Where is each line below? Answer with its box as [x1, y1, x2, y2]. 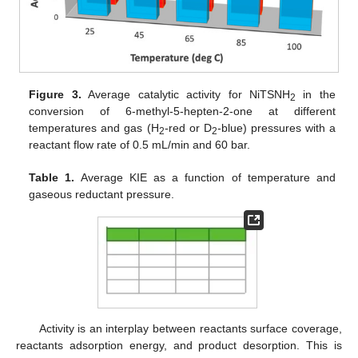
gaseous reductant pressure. [29, 187, 175, 201]
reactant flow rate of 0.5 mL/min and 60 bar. [29, 137, 251, 151]
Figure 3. [29, 87, 82, 101]
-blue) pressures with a [217, 121, 336, 134]
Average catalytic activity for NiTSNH [81, 87, 290, 101]
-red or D [164, 121, 212, 134]
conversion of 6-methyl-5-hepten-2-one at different [29, 104, 336, 117]
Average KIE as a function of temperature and [74, 170, 336, 184]
